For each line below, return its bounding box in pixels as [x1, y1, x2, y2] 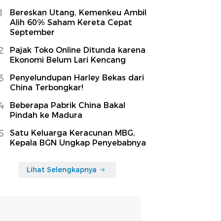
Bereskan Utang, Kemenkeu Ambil [10, 7, 147, 17]
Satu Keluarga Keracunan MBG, [10, 128, 135, 138]
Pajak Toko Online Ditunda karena [10, 45, 146, 55]
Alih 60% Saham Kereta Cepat [10, 17, 132, 27]
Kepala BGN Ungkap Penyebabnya [10, 138, 146, 147]
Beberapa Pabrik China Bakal [10, 100, 125, 110]
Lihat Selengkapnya [27, 165, 97, 174]
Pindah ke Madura [10, 110, 82, 120]
